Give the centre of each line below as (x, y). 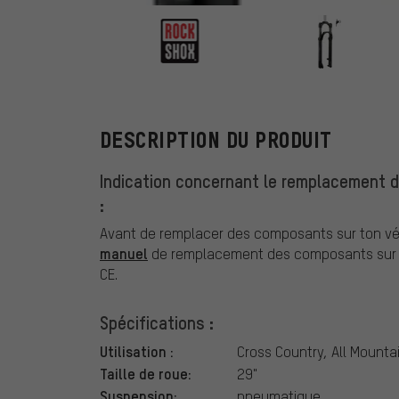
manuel (124, 253)
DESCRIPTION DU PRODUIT (216, 141)
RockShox (305, 54)
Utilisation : (137, 351)
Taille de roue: (146, 374)
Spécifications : (157, 323)
